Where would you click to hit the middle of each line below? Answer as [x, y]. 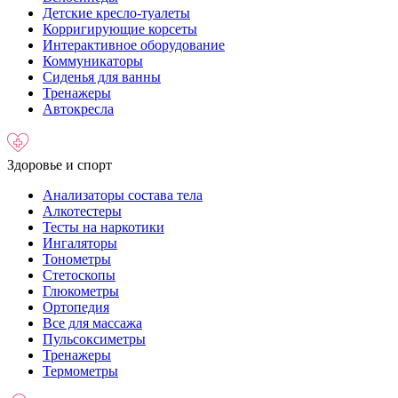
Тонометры [77, 259]
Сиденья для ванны [102, 77]
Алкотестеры [82, 211]
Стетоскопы [79, 275]
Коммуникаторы [93, 61]
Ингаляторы [80, 243]
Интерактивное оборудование [134, 45]
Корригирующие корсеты [120, 29]
